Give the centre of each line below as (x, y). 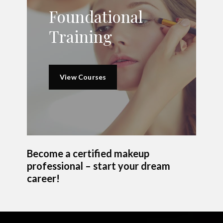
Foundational (96, 16)
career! (43, 178)
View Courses (83, 77)
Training (80, 36)
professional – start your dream (98, 166)
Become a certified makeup (88, 154)
